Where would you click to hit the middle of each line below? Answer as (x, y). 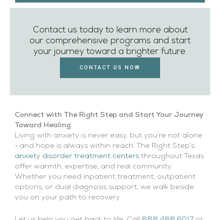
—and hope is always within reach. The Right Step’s (105, 146)
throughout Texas (171, 157)
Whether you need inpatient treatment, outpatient (105, 177)
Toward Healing (43, 126)
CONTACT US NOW (110, 68)
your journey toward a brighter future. (110, 52)
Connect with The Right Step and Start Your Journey (109, 115)
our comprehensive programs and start (110, 41)
